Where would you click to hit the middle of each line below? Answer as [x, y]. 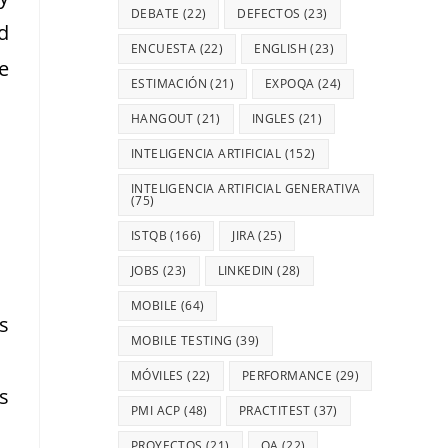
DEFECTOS [269, 14]
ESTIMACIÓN [169, 84]
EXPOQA [290, 84]
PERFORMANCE [287, 376]
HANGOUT [162, 119]
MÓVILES [157, 376]
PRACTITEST [274, 411]
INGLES [273, 119]
